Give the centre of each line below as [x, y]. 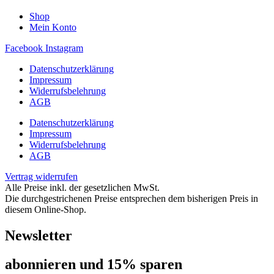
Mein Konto [53, 28]
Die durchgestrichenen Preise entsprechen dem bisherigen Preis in [131, 199]
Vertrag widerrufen [41, 177]
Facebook [24, 48]
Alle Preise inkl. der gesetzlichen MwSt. [82, 188]
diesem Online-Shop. [46, 210]
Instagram [64, 48]
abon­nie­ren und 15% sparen [94, 265]
